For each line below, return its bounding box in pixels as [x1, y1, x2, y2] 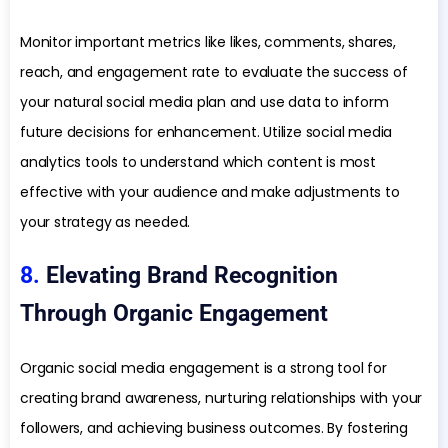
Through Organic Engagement [20, 299, 328, 327]
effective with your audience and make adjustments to [20, 181, 400, 202]
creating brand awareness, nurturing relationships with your [20, 387, 423, 408]
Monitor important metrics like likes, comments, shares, [20, 31, 396, 52]
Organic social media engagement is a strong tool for [20, 357, 387, 378]
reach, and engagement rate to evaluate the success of [20, 61, 408, 82]
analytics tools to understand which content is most [20, 151, 376, 172]
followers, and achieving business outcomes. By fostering [20, 417, 408, 438]
